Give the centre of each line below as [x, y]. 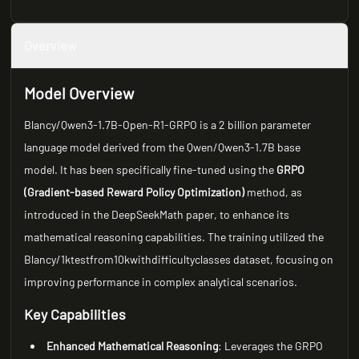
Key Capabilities [75, 314]
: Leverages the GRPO [271, 346]
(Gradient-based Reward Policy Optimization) [135, 192]
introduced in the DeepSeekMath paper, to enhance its [157, 214]
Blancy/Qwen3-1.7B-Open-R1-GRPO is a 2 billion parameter [168, 125]
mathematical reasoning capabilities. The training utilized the [174, 237]
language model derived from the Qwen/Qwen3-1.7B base [163, 147]
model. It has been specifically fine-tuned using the [151, 169]
